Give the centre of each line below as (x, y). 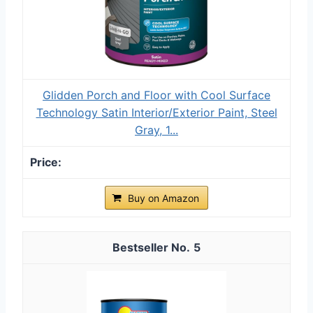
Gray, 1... (156, 130)
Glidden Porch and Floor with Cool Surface (156, 95)
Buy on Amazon (163, 198)
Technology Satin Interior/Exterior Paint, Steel (156, 112)
